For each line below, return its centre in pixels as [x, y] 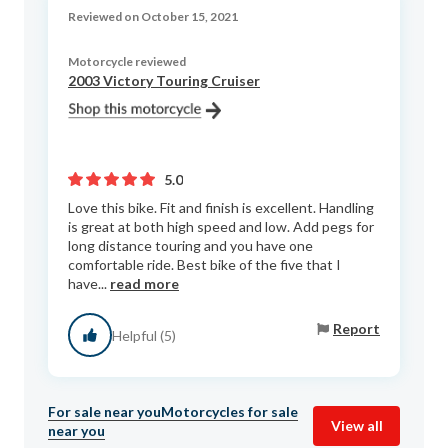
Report [356, 328]
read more [144, 284]
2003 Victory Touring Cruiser [164, 81]
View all [356, 426]
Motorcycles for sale [229, 412]
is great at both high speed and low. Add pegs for [221, 227]
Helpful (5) [144, 335]
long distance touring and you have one [190, 246]
